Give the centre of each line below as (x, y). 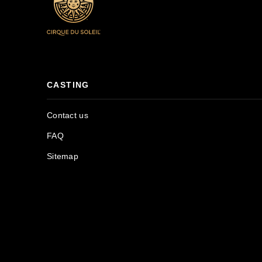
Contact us (68, 116)
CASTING (68, 85)
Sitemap (63, 156)
